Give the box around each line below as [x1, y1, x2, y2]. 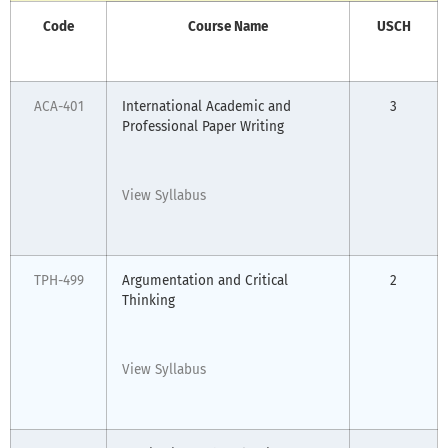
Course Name [188, 18, 268, 36]
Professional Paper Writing [122, 118, 284, 136]
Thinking [122, 292, 175, 310]
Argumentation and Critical [122, 272, 288, 290]
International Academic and [122, 98, 291, 116]
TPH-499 [33, 272, 84, 290]
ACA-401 [33, 98, 84, 116]
